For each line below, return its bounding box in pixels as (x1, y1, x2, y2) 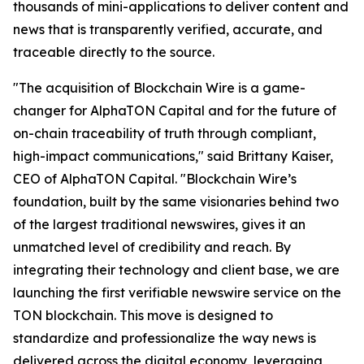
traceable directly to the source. (13, 44, 214, 61)
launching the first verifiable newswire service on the (13, 284, 341, 301)
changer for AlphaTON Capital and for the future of (13, 102, 336, 119)
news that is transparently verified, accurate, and (13, 21, 323, 38)
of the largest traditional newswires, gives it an (13, 216, 305, 233)
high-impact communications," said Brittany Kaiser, (13, 148, 333, 165)
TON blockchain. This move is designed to (13, 307, 273, 324)
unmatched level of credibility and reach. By (13, 239, 291, 256)
